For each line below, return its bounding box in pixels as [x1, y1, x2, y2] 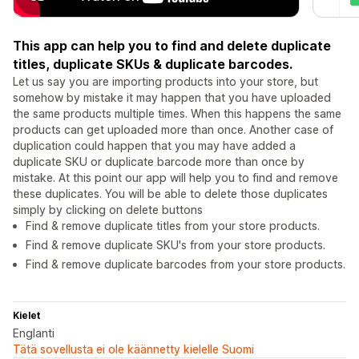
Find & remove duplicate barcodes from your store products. [26, 257, 345, 272]
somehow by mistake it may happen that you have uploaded [13, 91, 331, 105]
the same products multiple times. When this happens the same [13, 107, 341, 121]
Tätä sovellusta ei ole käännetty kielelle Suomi [13, 342, 254, 357]
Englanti [13, 326, 54, 341]
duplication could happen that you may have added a [13, 139, 296, 153]
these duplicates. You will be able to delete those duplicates [13, 187, 328, 201]
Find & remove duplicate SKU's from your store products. [26, 238, 325, 252]
